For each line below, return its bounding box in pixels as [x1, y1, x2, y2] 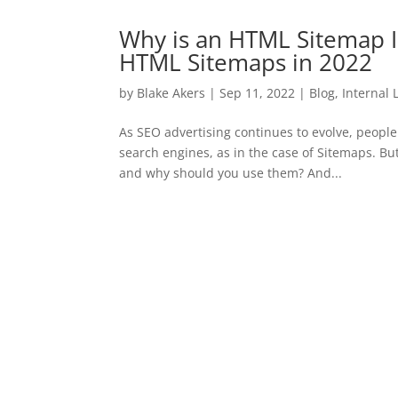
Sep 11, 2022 [219, 84, 296, 101]
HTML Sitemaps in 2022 [119, 46, 373, 78]
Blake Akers [137, 84, 206, 101]
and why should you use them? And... [119, 164, 343, 181]
